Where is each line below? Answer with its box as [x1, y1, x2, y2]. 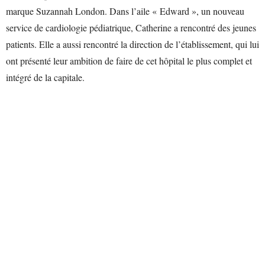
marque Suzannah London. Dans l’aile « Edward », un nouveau [6, 4, 244, 17]
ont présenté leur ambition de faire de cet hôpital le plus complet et [6, 54, 252, 67]
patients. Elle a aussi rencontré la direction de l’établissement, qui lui [6, 37, 259, 50]
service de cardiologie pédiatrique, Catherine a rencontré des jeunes [6, 21, 256, 34]
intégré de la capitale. [6, 70, 85, 83]
